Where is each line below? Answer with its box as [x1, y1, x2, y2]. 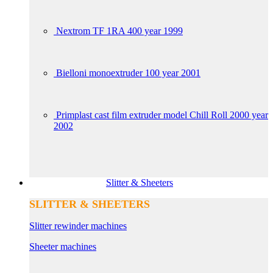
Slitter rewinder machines [29, 221, 127, 231]
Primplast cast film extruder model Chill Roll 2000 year [56, 110, 268, 120]
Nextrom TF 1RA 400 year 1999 [56, 26, 183, 36]
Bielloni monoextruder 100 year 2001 [56, 68, 200, 78]
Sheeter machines [29, 241, 96, 252]
